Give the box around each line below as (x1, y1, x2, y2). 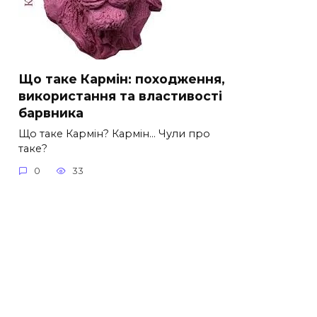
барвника (18, 105, 83, 120)
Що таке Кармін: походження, (18, 71, 225, 86)
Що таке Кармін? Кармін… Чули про (18, 127, 210, 140)
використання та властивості (18, 88, 222, 103)
